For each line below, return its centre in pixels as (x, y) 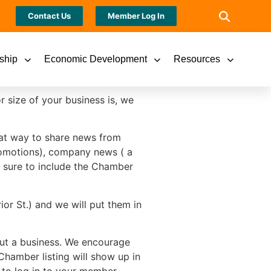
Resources (197, 59)
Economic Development (95, 59)
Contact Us (50, 16)
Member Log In (136, 16)
